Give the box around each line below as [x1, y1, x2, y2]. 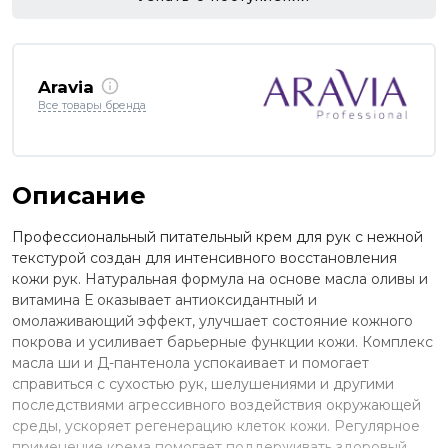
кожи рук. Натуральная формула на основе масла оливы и [12, 269, 428, 288]
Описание [12, 180, 146, 210]
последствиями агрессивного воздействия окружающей [12, 395, 421, 414]
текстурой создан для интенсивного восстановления [12, 248, 397, 267]
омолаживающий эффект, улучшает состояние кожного [12, 311, 413, 330]
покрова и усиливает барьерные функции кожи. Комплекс [12, 332, 433, 351]
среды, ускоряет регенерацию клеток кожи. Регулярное [12, 416, 420, 435]
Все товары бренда [38, 98, 146, 113]
